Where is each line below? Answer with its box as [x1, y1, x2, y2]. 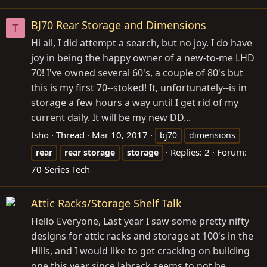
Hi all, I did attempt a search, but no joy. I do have [31, 36, 252, 50]
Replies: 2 [170, 146, 210, 159]
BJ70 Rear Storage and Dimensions [31, 18, 206, 33]
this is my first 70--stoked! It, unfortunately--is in [31, 81, 247, 95]
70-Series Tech [31, 163, 90, 176]
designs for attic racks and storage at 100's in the [31, 229, 253, 243]
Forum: [217, 146, 247, 159]
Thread [56, 129, 85, 141]
